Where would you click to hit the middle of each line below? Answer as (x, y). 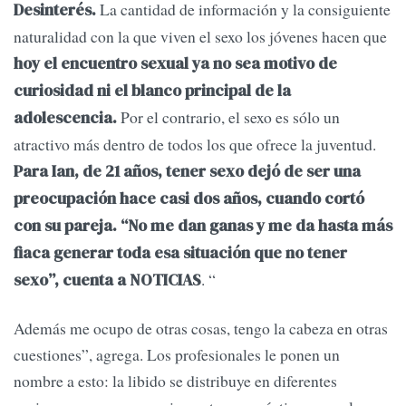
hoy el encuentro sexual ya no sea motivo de (175, 63)
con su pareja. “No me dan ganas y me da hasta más (203, 225)
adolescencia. (65, 117)
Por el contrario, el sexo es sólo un (228, 116)
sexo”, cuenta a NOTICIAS (107, 280)
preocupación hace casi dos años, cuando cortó (189, 198)
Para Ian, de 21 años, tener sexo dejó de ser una (187, 171)
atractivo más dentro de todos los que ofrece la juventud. (195, 144)
